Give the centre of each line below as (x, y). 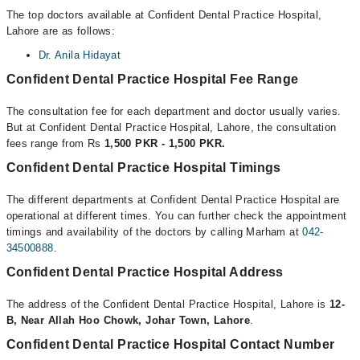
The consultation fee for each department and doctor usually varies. (174, 111)
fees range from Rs (55, 143)
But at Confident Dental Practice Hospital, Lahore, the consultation (171, 127)
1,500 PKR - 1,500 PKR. (165, 143)
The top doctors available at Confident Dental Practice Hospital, (164, 15)
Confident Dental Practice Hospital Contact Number (170, 344)
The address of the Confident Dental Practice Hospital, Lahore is (168, 304)
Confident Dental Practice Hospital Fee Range (152, 79)
